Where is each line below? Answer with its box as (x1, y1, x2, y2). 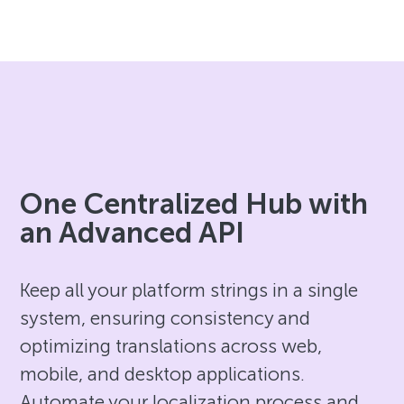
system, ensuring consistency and (20, 306, 311, 329)
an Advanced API (20, 215, 245, 250)
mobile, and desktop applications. (20, 362, 306, 385)
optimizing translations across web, (20, 334, 323, 357)
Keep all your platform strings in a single (20, 278, 359, 301)
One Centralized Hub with (20, 186, 369, 221)
